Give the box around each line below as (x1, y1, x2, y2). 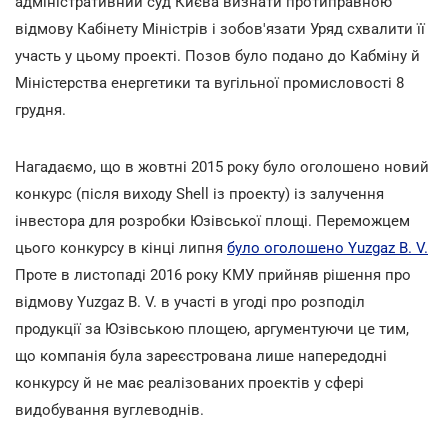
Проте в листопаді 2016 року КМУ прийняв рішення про (15, 265, 411, 284)
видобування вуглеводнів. (15, 400, 204, 419)
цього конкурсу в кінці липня (15, 238, 227, 257)
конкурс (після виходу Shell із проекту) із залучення (15, 184, 384, 203)
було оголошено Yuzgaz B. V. (227, 238, 428, 257)
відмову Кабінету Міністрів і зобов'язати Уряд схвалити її (15, 19, 425, 38)
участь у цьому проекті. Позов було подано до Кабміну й (15, 46, 420, 65)
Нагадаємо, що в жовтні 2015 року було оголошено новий (15, 157, 429, 176)
